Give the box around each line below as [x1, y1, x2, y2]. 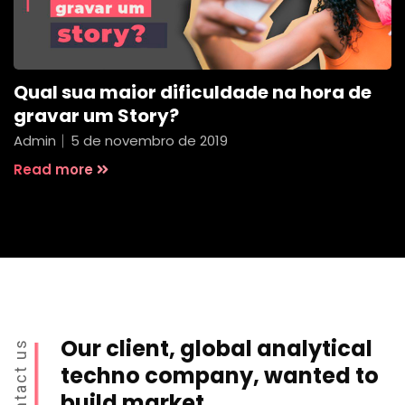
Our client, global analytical [61, 334, 372, 364]
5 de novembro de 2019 [71, 130, 228, 150]
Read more [14, 159, 93, 179]
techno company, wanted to [61, 361, 379, 391]
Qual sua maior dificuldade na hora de [14, 79, 372, 105]
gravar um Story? [14, 102, 179, 128]
